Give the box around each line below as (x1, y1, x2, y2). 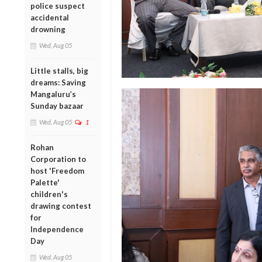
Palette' (30, 177, 60, 187)
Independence (30, 224, 84, 234)
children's (30, 189, 68, 199)
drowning (30, 24, 65, 34)
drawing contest (30, 201, 91, 211)
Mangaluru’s (30, 89, 76, 99)
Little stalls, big (30, 65, 88, 75)
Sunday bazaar (30, 101, 84, 111)
